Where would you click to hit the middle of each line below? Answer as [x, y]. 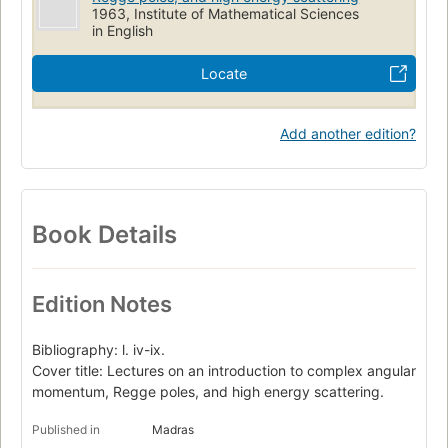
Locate [224, 73]
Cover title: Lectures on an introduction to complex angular [224, 371]
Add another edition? [348, 133]
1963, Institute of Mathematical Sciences [226, 13]
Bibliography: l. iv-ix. [98, 350]
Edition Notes [102, 304]
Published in [66, 430]
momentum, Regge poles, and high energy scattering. [208, 392]
